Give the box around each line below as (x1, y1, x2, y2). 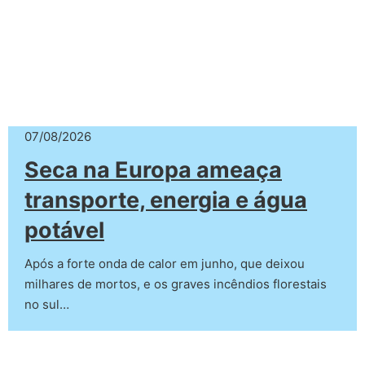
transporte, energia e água (24, 187, 307, 214)
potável (24, 217, 104, 244)
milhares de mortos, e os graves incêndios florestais (24, 276, 327, 292)
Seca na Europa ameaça (24, 156, 282, 184)
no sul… (24, 297, 69, 313)
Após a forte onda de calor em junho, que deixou (24, 256, 305, 272)
